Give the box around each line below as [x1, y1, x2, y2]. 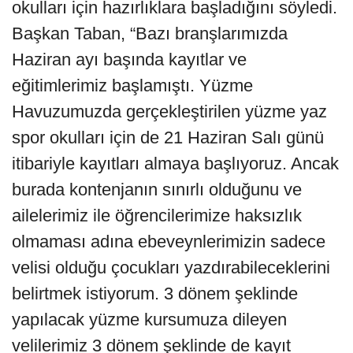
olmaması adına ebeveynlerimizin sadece [12, 231, 325, 251]
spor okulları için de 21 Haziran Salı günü [12, 127, 324, 147]
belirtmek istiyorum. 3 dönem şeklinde [12, 283, 298, 303]
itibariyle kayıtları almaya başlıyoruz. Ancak [12, 153, 339, 173]
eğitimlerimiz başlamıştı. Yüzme [12, 75, 253, 95]
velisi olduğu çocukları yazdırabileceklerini [12, 257, 330, 277]
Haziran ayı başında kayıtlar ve [12, 49, 247, 69]
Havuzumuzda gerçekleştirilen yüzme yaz [12, 101, 327, 121]
